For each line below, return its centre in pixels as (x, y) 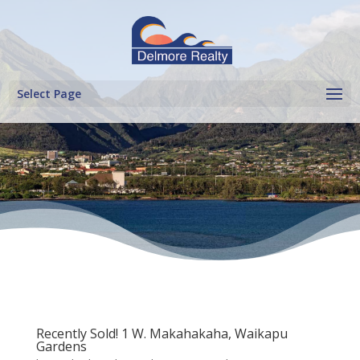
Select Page (49, 94)
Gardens (61, 346)
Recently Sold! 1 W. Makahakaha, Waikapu (162, 333)
